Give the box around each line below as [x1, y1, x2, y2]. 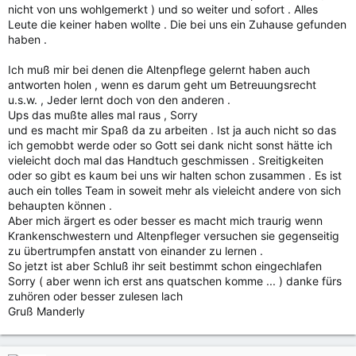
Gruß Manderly [8, 304, 85, 318]
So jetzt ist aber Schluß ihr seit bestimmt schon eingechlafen [8, 259, 322, 273]
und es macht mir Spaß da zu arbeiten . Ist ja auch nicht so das [8, 123, 336, 137]
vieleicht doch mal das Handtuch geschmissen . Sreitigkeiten [8, 153, 323, 167]
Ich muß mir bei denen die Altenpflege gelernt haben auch [8, 63, 310, 76]
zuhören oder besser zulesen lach [8, 289, 183, 303]
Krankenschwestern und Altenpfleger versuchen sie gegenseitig [8, 229, 339, 242]
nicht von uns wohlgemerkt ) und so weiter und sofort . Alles [8, 2, 318, 16]
